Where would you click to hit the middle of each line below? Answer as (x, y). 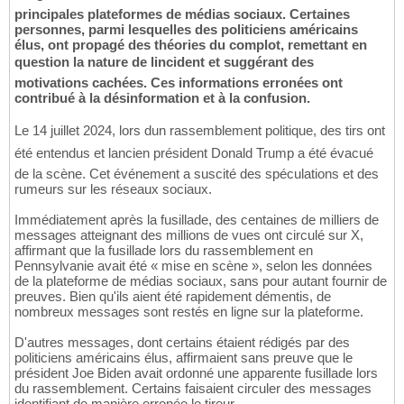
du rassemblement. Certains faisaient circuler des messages (193, 389)
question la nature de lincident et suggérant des (164, 62)
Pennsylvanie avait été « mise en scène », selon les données (193, 266)
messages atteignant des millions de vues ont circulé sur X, (189, 235)
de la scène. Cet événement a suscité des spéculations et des (197, 174)
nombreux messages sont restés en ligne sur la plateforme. (189, 312)
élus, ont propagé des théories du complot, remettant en (191, 45)
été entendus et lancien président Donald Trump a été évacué (194, 153)
